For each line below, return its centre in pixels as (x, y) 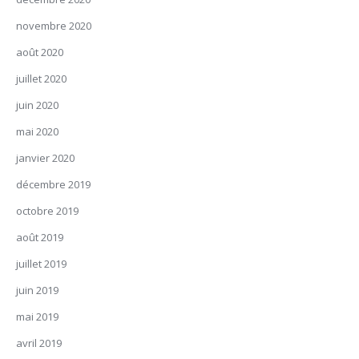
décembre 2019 (53, 184)
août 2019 (40, 237)
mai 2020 (37, 131)
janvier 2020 (45, 158)
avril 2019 (39, 343)
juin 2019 (37, 290)
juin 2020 (37, 105)
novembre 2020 (54, 26)
